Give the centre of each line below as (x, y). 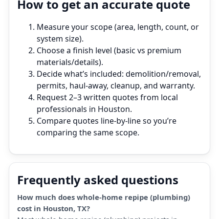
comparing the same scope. (88, 132)
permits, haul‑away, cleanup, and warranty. (116, 86)
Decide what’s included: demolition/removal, (119, 74)
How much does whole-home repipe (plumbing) (104, 197)
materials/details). (70, 62)
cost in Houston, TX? (54, 208)
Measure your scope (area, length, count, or (118, 27)
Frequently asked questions (98, 180)
